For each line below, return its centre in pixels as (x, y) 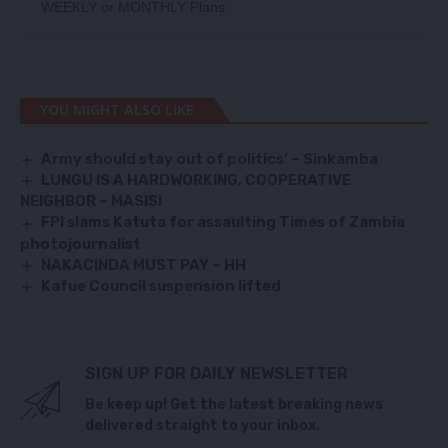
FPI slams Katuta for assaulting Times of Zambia (223, 222)
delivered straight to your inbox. (202, 425)
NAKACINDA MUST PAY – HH (144, 264)
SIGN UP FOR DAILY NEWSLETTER (216, 373)
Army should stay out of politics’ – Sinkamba (210, 159)
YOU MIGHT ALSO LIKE (117, 110)
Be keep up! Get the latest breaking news (234, 404)
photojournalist (80, 243)
